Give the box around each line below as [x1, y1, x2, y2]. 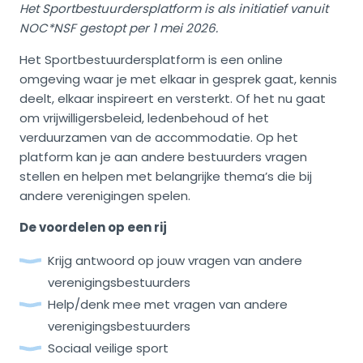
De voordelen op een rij [19, 219, 167, 237]
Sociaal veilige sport [48, 340, 169, 357]
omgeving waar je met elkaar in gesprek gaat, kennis [19, 70, 337, 88]
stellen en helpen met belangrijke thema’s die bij [19, 168, 312, 186]
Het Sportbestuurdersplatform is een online [19, 51, 283, 69]
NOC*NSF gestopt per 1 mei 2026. [19, 19, 221, 37]
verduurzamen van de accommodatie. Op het [19, 129, 298, 147]
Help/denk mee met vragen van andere [48, 296, 288, 314]
